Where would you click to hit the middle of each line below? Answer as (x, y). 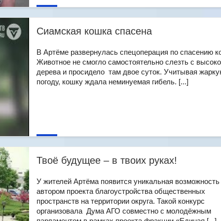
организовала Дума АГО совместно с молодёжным (124, 211)
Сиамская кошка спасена (94, 31)
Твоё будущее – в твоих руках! (107, 160)
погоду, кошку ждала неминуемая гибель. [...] (112, 82)
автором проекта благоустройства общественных (121, 191)
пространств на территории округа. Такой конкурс (121, 201)
